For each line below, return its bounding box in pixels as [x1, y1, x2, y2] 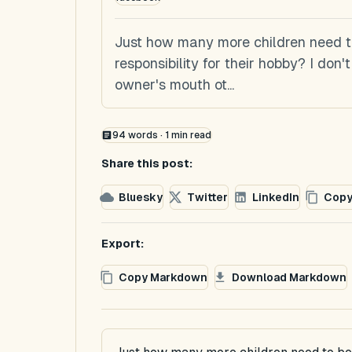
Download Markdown [232, 270, 346, 284]
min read [168, 130, 211, 141]
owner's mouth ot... [115, 76, 234, 93]
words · [125, 130, 165, 141]
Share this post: [101, 157, 192, 170]
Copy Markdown [119, 270, 207, 284]
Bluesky [119, 190, 163, 203]
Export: [101, 237, 144, 250]
